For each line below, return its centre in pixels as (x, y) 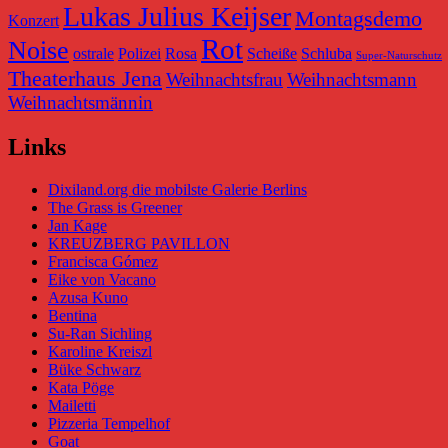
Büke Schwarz (94, 370)
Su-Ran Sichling (100, 334)
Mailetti (72, 406)
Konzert (33, 21)
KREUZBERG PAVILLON (139, 244)
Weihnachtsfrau (224, 80)
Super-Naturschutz (399, 56)
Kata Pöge (81, 388)
